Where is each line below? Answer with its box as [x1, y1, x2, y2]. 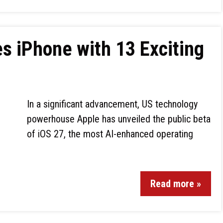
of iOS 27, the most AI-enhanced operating [27, 128, 193, 140]
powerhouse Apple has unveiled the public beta [27, 113, 211, 125]
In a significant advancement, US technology [27, 98, 198, 110]
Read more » [150, 178, 201, 190]
